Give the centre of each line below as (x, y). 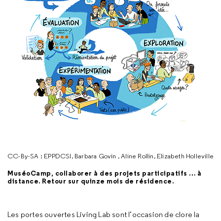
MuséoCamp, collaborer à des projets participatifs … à (105, 173)
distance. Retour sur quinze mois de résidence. (91, 181)
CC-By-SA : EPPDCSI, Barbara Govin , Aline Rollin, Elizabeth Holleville (110, 156)
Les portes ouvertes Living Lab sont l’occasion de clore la (104, 214)
